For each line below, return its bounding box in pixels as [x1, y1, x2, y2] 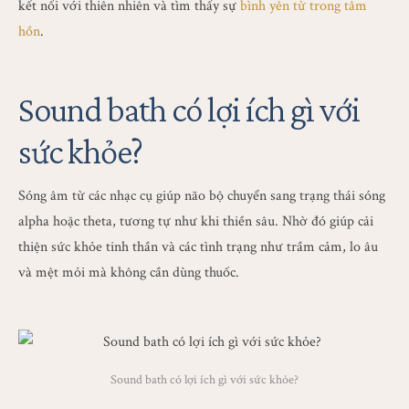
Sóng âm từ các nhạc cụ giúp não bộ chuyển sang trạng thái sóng [18, 186, 385, 205]
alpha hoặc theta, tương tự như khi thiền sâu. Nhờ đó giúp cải [18, 212, 373, 231]
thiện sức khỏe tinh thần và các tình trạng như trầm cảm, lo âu [18, 237, 378, 257]
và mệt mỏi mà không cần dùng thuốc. [18, 263, 239, 282]
